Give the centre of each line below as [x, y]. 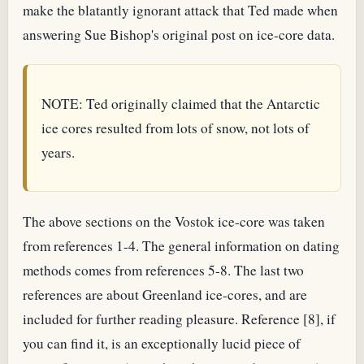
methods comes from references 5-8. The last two [163, 270]
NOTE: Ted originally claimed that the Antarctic [180, 103]
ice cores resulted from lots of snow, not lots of [175, 128]
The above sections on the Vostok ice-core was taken [174, 221]
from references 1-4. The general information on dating [181, 245]
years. [58, 152]
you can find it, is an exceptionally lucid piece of [162, 343]
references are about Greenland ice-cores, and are [165, 294]
